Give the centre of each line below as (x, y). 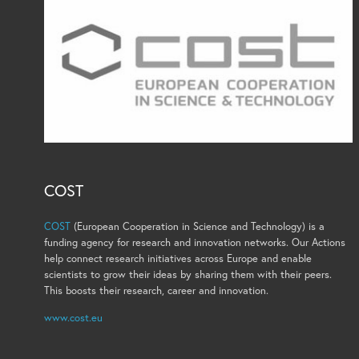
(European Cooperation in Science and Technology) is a (198, 226)
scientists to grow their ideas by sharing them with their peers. (188, 274)
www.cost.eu (73, 318)
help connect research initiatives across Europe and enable (178, 258)
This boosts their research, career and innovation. (157, 290)
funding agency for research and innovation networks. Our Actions (195, 242)
